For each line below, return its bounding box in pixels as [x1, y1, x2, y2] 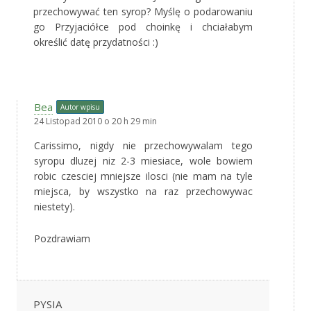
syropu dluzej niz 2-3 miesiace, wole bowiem [34, 153, 253, 167]
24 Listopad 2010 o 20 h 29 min [34, 115, 157, 127]
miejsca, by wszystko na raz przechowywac [34, 184, 253, 198]
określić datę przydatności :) [33, 35, 158, 49]
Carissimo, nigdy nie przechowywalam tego [34, 138, 253, 152]
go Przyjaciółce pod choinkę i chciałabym [33, 19, 253, 33]
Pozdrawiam [34, 231, 90, 245]
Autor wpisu [60, 101, 100, 112]
